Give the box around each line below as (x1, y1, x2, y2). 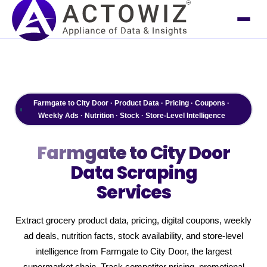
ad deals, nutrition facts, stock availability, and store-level (24, 231, 243, 241)
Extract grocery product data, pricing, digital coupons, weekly (15, 216, 252, 225)
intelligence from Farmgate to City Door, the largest (35, 247, 232, 256)
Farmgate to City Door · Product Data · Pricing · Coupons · (33, 98, 230, 107)
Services (96, 180, 171, 204)
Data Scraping (70, 160, 197, 185)
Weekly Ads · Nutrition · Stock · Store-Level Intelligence (38, 111, 225, 120)
